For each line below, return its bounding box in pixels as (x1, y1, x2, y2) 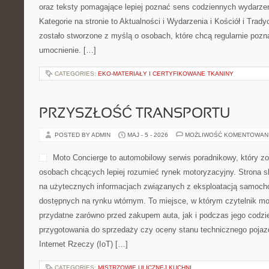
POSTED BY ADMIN (55, 131, 112, 138)
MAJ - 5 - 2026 (127, 131, 168, 138)
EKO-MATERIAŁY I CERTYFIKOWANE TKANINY (98, 70, 234, 77)
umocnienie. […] (39, 46, 96, 55)
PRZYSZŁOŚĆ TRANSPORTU (39, 107, 230, 121)
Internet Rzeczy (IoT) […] (39, 240, 128, 249)
